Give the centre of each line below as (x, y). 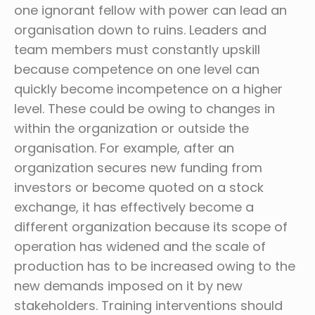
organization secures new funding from (138, 168)
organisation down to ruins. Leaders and (140, 30)
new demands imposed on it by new (128, 286)
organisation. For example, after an (124, 148)
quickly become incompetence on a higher (148, 89)
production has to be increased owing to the (155, 266)
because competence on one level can (137, 69)
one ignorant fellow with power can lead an (150, 10)
